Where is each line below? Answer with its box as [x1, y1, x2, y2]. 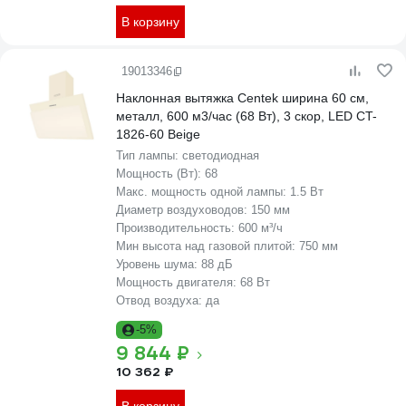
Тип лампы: [116, 149, 182, 162]
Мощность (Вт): [116, 167, 205, 180]
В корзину [121, 14, 179, 29]
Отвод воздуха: [116, 294, 206, 307]
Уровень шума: [116, 257, 201, 271]
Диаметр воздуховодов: [116, 203, 251, 217]
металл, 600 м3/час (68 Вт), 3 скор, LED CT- [116, 109, 377, 123]
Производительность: [116, 221, 238, 235]
